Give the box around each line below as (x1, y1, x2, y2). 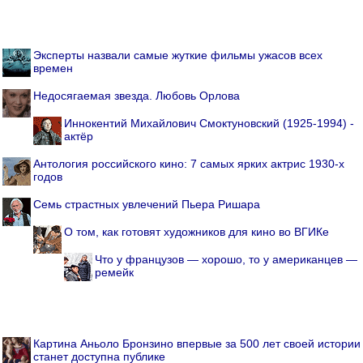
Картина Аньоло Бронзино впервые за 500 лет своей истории (33, 337, 361, 351)
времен (33, 62, 73, 75)
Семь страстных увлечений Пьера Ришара (33, 198, 260, 211)
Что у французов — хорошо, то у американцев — (95, 253, 357, 267)
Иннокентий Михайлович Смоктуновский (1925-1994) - (64, 117, 354, 130)
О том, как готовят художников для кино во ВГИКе (64, 225, 329, 239)
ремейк (95, 266, 134, 280)
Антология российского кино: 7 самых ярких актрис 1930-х (33, 157, 344, 171)
